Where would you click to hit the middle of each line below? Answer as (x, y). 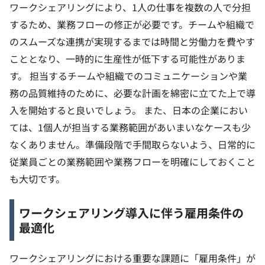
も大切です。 (37, 179)
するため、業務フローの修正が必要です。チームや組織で (132, 25)
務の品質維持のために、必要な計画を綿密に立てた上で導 (132, 93)
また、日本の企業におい (196, 110)
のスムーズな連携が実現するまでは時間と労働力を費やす (132, 42)
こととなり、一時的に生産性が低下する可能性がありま (127, 59)
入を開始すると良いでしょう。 (75, 110)
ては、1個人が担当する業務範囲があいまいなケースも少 (130, 127)
